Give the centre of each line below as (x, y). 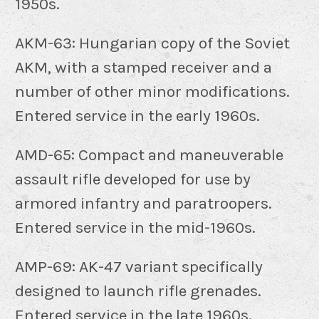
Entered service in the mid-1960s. (135, 227)
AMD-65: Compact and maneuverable (149, 155)
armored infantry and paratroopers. (143, 203)
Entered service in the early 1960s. (137, 115)
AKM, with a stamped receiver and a (143, 67)
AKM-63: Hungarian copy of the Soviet (152, 43)
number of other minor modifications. (152, 91)
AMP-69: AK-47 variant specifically (139, 266)
